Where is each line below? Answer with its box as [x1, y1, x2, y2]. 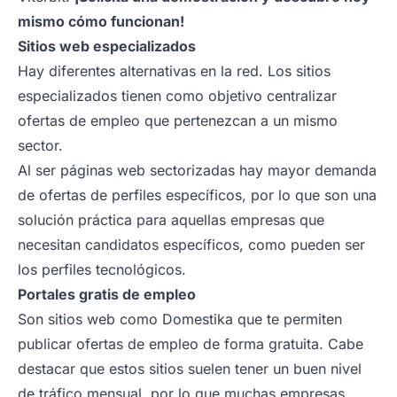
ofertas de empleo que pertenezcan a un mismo [18, 111, 338, 129]
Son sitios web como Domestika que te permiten [18, 309, 342, 328]
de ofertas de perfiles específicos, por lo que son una [18, 185, 377, 204]
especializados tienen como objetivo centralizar [18, 86, 337, 105]
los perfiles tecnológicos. [18, 260, 186, 278]
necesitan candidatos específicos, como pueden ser [18, 235, 365, 253]
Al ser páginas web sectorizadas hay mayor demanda [18, 160, 377, 179]
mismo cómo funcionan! [18, 12, 184, 30]
